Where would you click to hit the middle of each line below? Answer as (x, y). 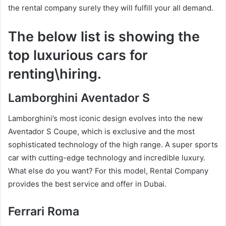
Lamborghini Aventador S (79, 98)
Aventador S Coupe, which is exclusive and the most (101, 131)
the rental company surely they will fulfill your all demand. (111, 8)
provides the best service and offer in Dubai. (87, 184)
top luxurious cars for (78, 55)
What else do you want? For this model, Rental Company (108, 171)
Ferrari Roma (44, 211)
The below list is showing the (104, 36)
